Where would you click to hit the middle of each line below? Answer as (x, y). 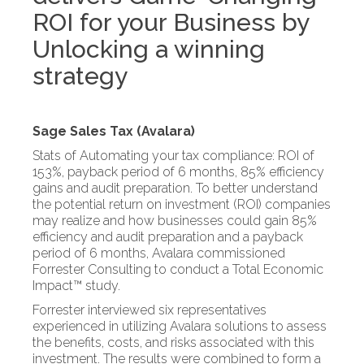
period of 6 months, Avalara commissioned (159, 253)
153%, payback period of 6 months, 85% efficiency (178, 172)
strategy (80, 76)
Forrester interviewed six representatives (149, 310)
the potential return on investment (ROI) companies (182, 205)
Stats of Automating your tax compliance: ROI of (173, 156)
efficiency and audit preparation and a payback (168, 237)
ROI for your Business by (171, 23)
